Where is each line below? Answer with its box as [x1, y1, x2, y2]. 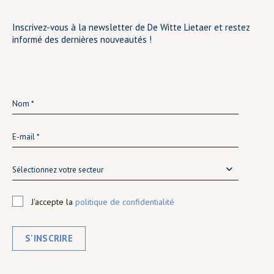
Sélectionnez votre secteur [12, 165, 103, 175]
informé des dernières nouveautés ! [12, 34, 152, 45]
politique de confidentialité [75, 196, 174, 207]
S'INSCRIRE [25, 232, 73, 244]
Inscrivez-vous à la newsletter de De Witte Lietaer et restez [12, 21, 250, 33]
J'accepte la [31, 196, 75, 207]
